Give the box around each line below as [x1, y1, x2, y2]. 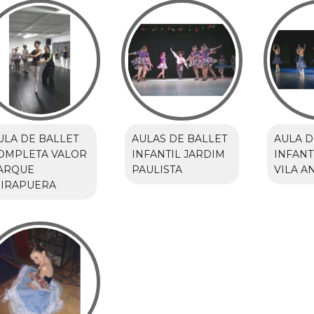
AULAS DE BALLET [131, 132, 227, 146]
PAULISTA [131, 163, 182, 177]
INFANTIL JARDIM [131, 148, 225, 161]
